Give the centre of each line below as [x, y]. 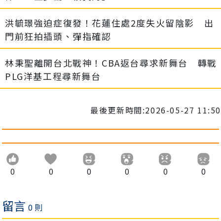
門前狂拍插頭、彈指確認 [58, 36]
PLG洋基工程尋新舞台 [53, 76]
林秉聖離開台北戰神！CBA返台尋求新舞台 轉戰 [111, 63]
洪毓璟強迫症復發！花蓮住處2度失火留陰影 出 [110, 23]
